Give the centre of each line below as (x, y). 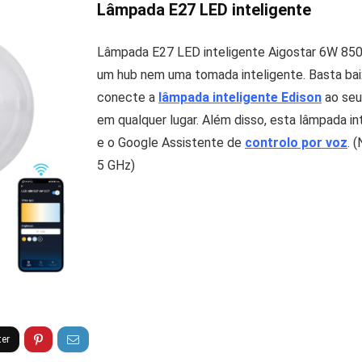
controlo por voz (296, 142)
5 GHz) (116, 165)
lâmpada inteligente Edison (240, 97)
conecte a (128, 97)
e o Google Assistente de (171, 142)
